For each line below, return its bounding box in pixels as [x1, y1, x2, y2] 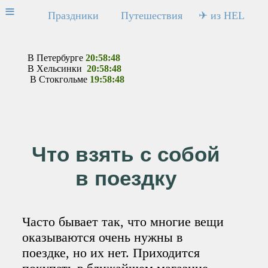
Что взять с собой [31, 142, 220, 166]
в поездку [75, 166, 176, 190]
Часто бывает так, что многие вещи [22, 214, 224, 229]
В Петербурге [28, 53, 86, 63]
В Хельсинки [28, 63, 87, 74]
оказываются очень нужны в [22, 230, 183, 245]
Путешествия [121, 10, 182, 22]
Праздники [48, 10, 99, 22]
